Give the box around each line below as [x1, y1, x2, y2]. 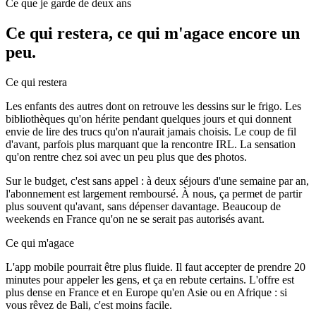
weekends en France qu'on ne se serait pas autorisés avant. [6, 213, 265, 226]
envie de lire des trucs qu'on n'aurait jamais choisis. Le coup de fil [6, 126, 296, 138]
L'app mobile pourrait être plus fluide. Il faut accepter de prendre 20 [6, 261, 305, 274]
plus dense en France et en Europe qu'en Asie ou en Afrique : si [6, 286, 287, 299]
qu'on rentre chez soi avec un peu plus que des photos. [6, 151, 247, 164]
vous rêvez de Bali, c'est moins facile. [6, 299, 172, 312]
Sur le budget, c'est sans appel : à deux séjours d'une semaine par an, [6, 175, 309, 188]
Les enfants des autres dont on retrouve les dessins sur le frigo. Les [6, 100, 301, 113]
